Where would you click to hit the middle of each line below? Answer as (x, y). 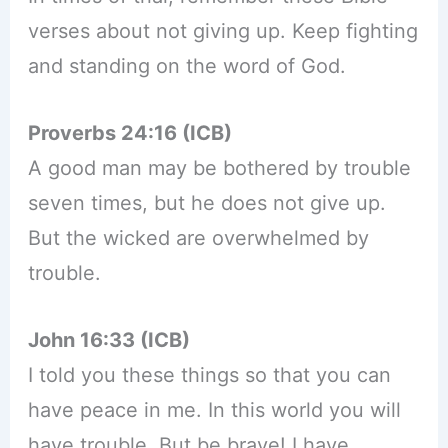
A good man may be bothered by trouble (219, 168)
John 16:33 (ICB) (108, 340)
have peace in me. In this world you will (214, 410)
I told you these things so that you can (209, 375)
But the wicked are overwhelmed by (198, 238)
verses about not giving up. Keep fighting (222, 31)
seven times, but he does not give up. (206, 203)
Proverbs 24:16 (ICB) (129, 133)
